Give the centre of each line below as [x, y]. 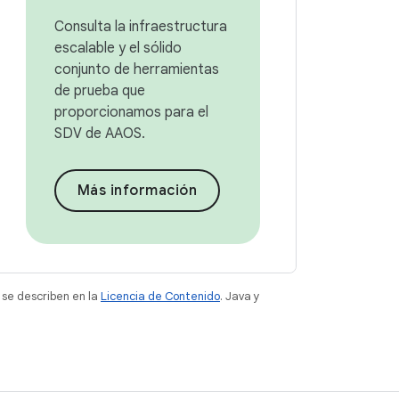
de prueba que [99, 91]
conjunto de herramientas [136, 69]
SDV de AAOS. [99, 134]
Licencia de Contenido [160, 296]
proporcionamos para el [131, 112]
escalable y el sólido [118, 48]
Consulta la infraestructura [140, 27]
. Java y [240, 296]
